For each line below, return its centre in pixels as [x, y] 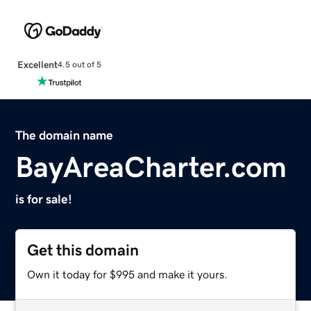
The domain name [65, 135]
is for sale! [44, 199]
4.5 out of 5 [79, 65]
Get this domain [83, 250]
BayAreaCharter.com [151, 167]
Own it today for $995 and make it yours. [128, 274]
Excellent [37, 64]
